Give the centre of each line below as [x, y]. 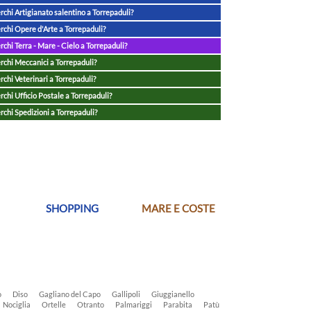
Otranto [91, 304]
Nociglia [17, 304]
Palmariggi [134, 304]
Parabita [178, 304]
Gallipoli [126, 294]
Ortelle [54, 304]
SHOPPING [73, 208]
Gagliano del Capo [70, 294]
